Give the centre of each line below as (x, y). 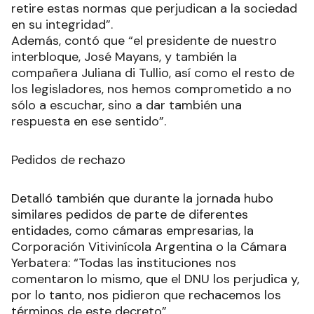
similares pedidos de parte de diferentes (130, 215)
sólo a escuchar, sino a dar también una (127, 105)
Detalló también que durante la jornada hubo (142, 199)
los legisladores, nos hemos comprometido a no (151, 89)
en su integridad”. (62, 25)
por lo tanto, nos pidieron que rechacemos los (146, 295)
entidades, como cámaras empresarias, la (132, 231)
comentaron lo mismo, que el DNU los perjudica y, (155, 279)
